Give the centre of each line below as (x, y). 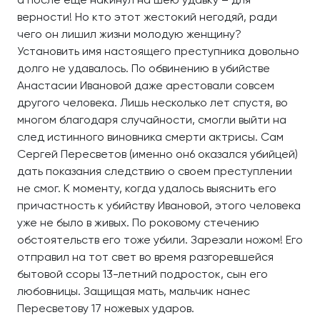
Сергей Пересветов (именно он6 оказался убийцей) (157, 154)
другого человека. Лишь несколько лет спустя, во (152, 102)
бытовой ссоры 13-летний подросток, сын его (142, 274)
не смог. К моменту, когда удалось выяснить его (147, 188)
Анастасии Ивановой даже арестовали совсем (146, 85)
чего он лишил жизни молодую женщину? (129, 34)
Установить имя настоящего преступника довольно (158, 51)
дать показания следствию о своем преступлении (155, 171)
